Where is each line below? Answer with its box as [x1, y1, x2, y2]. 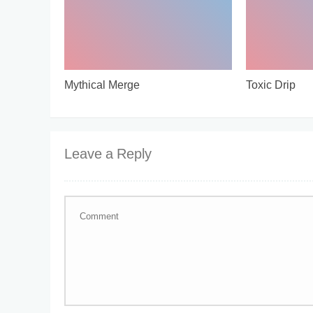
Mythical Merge [64, 76, 140, 96]
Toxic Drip [245, 76, 296, 96]
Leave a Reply [64, 143, 152, 167]
